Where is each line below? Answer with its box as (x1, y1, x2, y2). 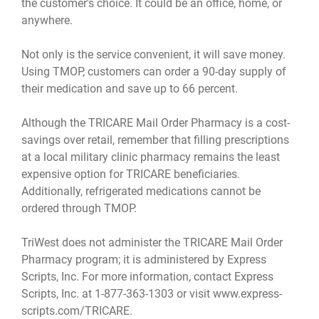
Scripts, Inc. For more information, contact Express (21, 270, 273, 284)
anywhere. (21, 14, 73, 28)
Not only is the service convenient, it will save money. (21, 48, 286, 62)
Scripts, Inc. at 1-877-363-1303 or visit (21, 287, 213, 301)
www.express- (213, 287, 282, 301)
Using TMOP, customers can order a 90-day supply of (21, 65, 286, 79)
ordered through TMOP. (21, 202, 137, 216)
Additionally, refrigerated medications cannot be (21, 184, 261, 199)
